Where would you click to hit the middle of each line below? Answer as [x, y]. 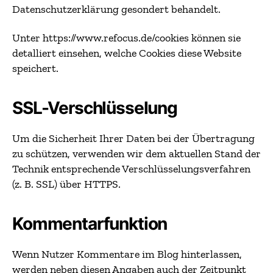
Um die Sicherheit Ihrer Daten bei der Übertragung [133, 138]
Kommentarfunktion [90, 224]
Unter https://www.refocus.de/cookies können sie [126, 38]
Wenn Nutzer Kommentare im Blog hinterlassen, [127, 254]
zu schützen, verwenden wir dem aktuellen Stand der [136, 154]
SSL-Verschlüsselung [95, 108]
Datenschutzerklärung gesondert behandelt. [116, 9]
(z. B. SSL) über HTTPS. [66, 184]
